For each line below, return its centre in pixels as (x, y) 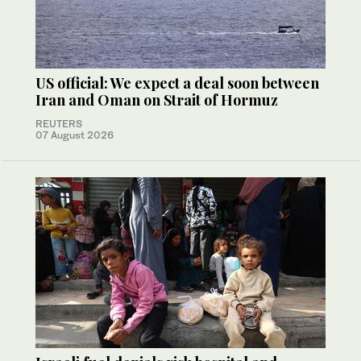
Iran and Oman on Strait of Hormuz (157, 100)
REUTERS (59, 123)
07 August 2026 (75, 135)
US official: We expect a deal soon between (177, 83)
